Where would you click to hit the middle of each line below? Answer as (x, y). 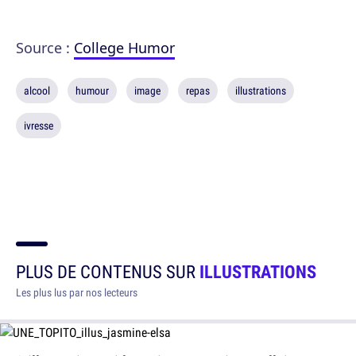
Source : (45, 48)
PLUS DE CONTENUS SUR (108, 271)
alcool (37, 91)
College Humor (124, 48)
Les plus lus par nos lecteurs (77, 292)
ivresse (39, 126)
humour (92, 91)
